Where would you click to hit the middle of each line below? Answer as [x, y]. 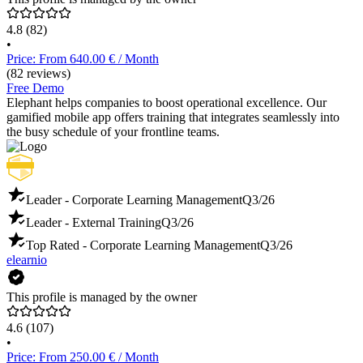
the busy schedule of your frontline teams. [113, 132]
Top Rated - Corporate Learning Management [143, 246]
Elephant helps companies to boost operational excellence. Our [167, 103]
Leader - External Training [94, 223]
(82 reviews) [38, 74]
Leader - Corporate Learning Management [134, 200]
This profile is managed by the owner [102, 297]
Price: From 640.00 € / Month [83, 59]
